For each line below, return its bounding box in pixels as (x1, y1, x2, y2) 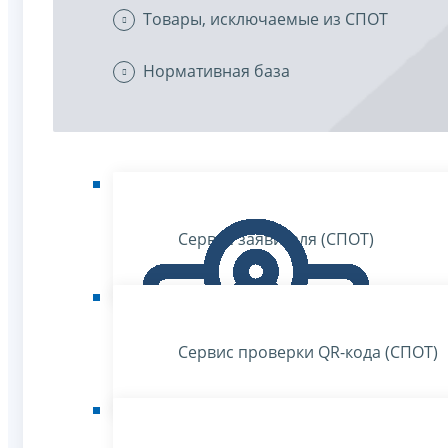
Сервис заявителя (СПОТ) (178, 227, 374, 250)
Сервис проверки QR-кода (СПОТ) (178, 340, 438, 363)
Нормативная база (143, 60, 290, 82)
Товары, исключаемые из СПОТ (143, 8, 388, 30)
